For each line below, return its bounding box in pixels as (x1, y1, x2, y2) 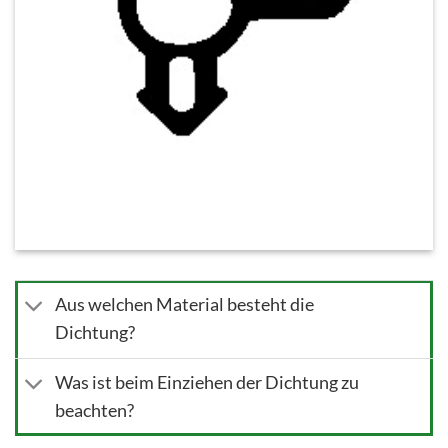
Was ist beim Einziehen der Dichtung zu (55, 372, 360, 394)
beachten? (55, 400, 135, 422)
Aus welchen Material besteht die (55, 294, 315, 316)
